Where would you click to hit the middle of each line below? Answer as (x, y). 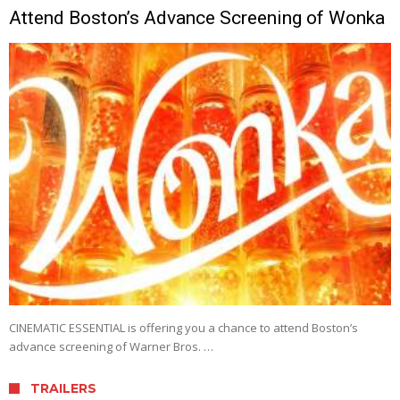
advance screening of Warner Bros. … (111, 347)
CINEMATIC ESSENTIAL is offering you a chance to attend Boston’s (183, 328)
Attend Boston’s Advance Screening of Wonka (197, 17)
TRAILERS (63, 389)
